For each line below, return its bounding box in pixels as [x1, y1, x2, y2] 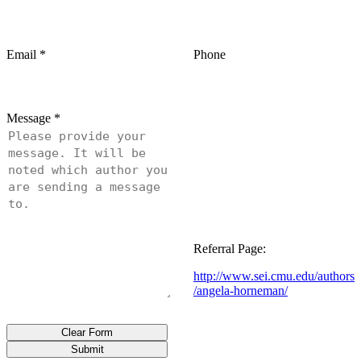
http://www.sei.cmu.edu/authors [193, 269, 355, 284]
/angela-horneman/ [193, 284, 288, 298]
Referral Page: [193, 242, 266, 256]
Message [6, 111, 51, 126]
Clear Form [61, 326, 113, 339]
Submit [70, 343, 104, 356]
